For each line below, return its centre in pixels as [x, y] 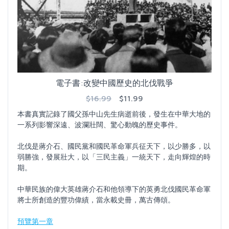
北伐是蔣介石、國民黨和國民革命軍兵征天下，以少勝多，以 [114, 146]
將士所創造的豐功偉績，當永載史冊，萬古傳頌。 [96, 199]
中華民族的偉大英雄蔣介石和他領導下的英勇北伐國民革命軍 [114, 189]
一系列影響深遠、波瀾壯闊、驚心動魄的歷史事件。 [100, 124]
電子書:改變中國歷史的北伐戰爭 [114, 83]
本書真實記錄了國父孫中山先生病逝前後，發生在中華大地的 [114, 113]
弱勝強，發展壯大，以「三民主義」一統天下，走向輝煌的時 [114, 156]
